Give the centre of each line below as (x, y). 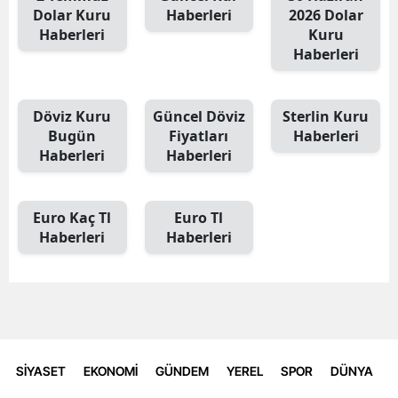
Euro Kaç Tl (72, 217)
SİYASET (41, 371)
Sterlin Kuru (326, 116)
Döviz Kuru (72, 116)
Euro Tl (199, 217)
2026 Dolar (326, 15)
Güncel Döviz (199, 116)
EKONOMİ (111, 371)
